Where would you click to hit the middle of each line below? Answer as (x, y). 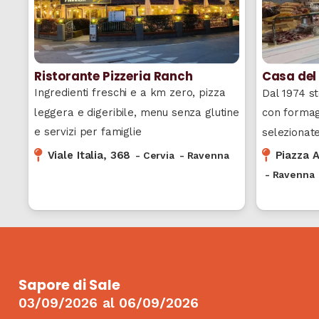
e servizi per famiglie (88, 132)
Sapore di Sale (70, 285)
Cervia (158, 155)
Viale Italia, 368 (89, 155)
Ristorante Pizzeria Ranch (113, 76)
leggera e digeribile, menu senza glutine (137, 112)
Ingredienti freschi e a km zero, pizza (130, 93)
